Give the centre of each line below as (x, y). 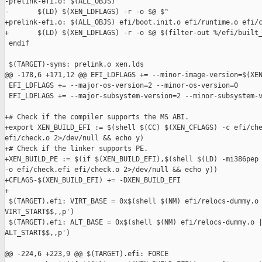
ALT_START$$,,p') (37, 233)
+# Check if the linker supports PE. (76, 149)
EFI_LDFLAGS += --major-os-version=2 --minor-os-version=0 (121, 86)
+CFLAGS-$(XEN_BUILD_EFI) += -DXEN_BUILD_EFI (93, 180)
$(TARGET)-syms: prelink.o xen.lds (74, 65)
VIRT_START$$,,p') (39, 212)
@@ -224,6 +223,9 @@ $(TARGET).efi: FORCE (87, 254)
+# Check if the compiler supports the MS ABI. (97, 117)
